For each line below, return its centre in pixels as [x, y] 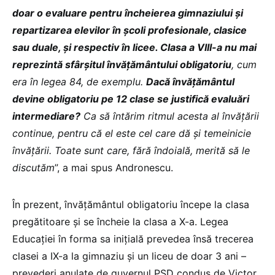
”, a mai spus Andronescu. [114, 167]
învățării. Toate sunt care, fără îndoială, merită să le [131, 150]
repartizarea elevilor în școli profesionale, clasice [130, 30]
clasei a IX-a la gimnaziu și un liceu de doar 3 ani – [129, 256]
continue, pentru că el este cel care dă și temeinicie [132, 133]
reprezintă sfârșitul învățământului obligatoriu [122, 64]
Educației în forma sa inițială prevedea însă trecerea [133, 238]
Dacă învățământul [190, 81]
